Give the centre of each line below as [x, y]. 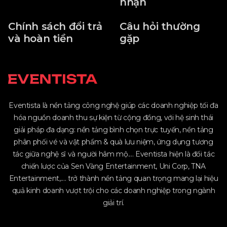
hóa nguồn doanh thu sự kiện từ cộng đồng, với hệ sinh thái [113, 118]
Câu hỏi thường [160, 27]
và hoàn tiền [41, 39]
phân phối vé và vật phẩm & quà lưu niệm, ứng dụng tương [113, 142]
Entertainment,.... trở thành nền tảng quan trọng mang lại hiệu [113, 179]
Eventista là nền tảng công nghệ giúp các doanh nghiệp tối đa [113, 106]
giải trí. [113, 203]
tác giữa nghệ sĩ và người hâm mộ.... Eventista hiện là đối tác [113, 154]
